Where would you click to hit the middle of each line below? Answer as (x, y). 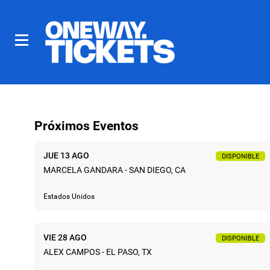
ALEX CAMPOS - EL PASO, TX (98, 252)
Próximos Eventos (86, 126)
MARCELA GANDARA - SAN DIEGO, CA (115, 170)
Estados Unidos (69, 196)
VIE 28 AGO (65, 237)
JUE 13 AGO (66, 155)
